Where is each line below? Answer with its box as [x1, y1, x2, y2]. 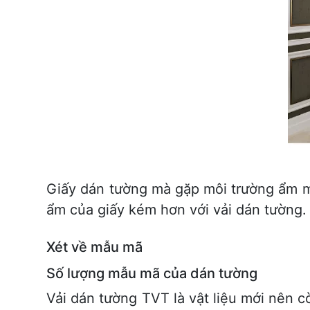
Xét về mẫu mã [46, 239, 143, 255]
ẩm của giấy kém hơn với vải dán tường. [46, 201, 307, 218]
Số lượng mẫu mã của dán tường [46, 265, 258, 282]
